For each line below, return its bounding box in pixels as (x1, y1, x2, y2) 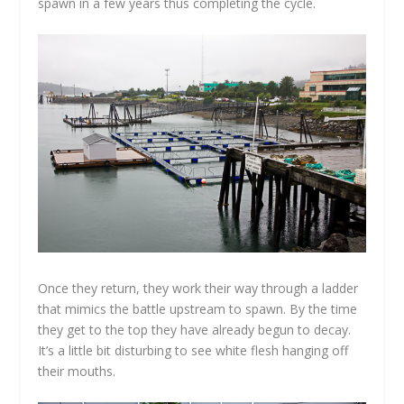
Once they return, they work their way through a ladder (38, 280, 359, 298)
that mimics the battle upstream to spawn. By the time (38, 300, 358, 318)
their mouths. (38, 363, 116, 381)
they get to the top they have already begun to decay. (38, 321, 352, 339)
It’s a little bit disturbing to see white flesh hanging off (38, 342, 349, 360)
